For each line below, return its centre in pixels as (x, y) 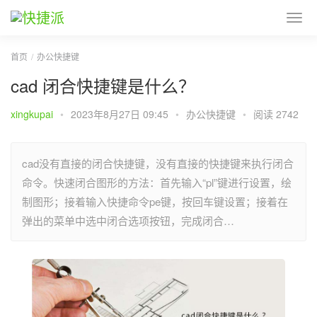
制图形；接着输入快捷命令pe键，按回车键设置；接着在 (155, 201)
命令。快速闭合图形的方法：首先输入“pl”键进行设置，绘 (157, 182)
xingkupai (32, 114)
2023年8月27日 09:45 (121, 114)
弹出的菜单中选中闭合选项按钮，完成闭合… (128, 220)
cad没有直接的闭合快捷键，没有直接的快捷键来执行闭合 (158, 163)
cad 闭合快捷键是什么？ (103, 85)
